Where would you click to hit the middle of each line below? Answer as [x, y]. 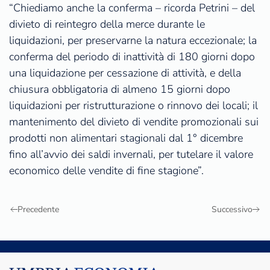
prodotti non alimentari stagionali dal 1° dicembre [126, 138]
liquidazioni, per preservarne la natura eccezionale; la [133, 41]
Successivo [232, 210]
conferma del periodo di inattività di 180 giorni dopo [132, 57]
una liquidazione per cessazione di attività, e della [125, 73]
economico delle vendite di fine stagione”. [106, 171]
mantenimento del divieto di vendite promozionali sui [134, 122]
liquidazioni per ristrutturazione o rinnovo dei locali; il [133, 106]
